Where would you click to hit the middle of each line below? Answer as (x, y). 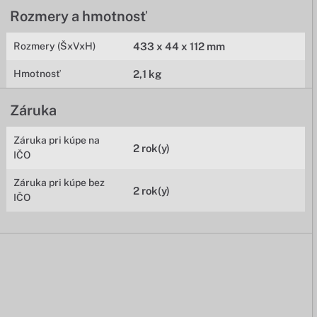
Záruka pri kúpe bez (59, 183)
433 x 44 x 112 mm (179, 46)
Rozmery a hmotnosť (79, 16)
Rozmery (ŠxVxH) (55, 46)
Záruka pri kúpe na (57, 140)
